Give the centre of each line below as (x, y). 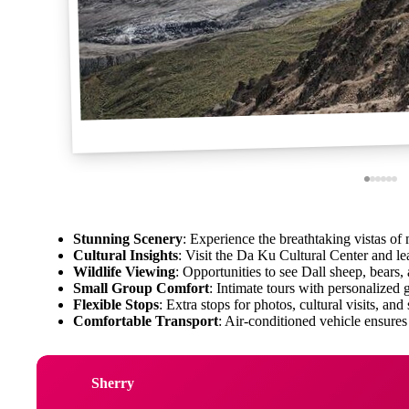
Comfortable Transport (146, 320)
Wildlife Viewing (124, 271)
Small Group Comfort (141, 288)
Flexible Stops (116, 304)
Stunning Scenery (128, 238)
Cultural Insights (126, 255)
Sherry (113, 383)
